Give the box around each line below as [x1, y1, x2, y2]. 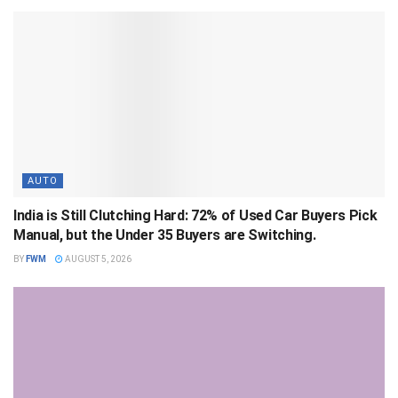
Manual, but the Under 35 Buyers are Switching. [13, 227, 316, 244]
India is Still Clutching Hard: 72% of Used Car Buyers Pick [13, 207, 378, 225]
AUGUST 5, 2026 [63, 254, 131, 265]
